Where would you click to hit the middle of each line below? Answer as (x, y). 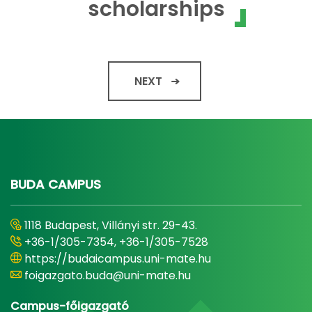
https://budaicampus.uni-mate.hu (118, 259)
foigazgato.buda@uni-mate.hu (108, 275)
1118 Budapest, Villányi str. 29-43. (111, 225)
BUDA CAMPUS (56, 184)
